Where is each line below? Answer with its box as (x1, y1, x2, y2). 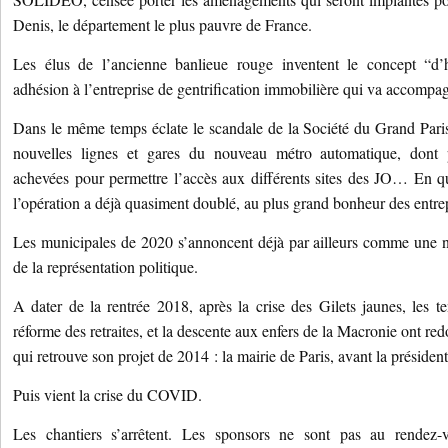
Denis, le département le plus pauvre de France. (13, 14, 312, 35)
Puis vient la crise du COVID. (13, 384, 202, 405)
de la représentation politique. (13, 256, 198, 277)
